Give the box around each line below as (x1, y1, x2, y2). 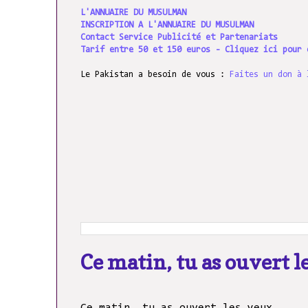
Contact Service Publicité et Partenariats (80, 32, 278, 42)
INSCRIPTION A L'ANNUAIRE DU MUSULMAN (80, 20, 254, 30)
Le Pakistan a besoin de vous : (80, 69, 230, 79)
